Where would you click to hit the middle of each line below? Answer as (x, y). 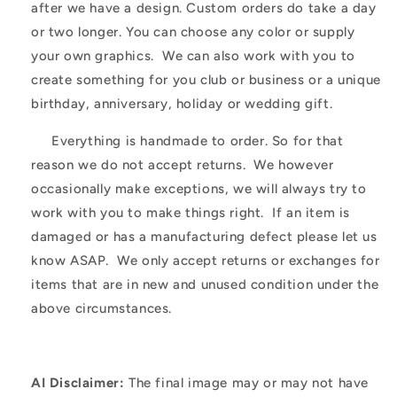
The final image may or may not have (247, 383)
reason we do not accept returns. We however (183, 165)
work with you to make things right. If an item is (191, 213)
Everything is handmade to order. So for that (187, 141)
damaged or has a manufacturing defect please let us (204, 237)
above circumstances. (102, 309)
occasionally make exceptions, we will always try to (199, 189)
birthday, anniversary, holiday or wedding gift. (182, 104)
